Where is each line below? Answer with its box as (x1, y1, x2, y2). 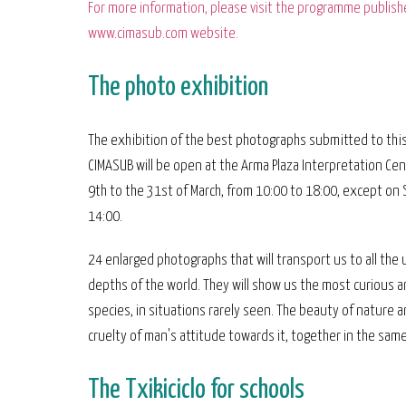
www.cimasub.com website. (88, 26, 238, 42)
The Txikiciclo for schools (88, 377, 304, 403)
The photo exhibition (88, 74, 268, 101)
